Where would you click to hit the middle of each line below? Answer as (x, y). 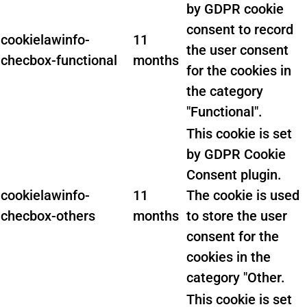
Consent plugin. (234, 175)
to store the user (237, 216)
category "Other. (236, 278)
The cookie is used (243, 195)
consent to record (240, 29)
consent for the (233, 236)
